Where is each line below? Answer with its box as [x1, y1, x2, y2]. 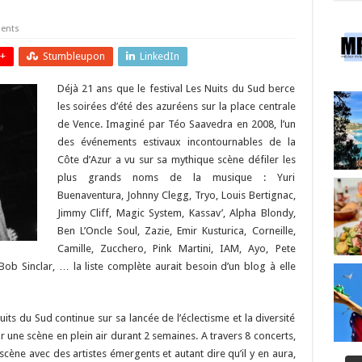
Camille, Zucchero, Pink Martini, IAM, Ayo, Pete [57, 242, 296, 255]
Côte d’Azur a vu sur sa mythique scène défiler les [57, 154, 296, 166]
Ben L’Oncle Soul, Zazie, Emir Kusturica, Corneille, [57, 225, 296, 237]
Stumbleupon [42, 50, 105, 62]
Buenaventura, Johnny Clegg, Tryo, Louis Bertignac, [57, 189, 296, 201]
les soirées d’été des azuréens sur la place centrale [57, 100, 296, 112]
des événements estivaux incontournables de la [57, 136, 296, 148]
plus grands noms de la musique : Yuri [57, 171, 296, 183]
